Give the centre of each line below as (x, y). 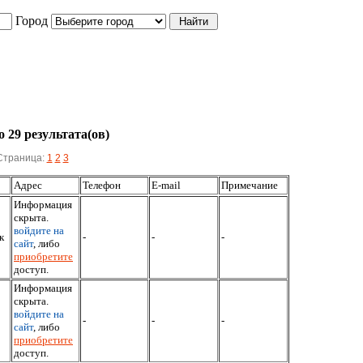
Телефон (102, 185)
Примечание (250, 185)
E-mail (166, 185)
